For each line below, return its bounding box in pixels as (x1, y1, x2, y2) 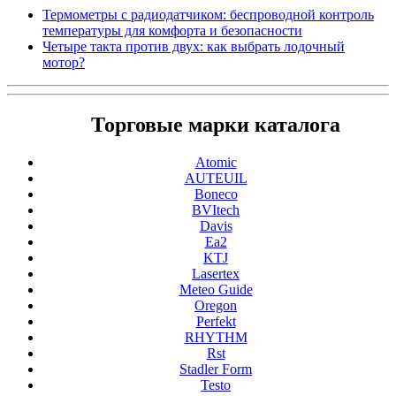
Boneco (194, 186, 238, 202)
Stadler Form (179, 361, 252, 377)
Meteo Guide (179, 281, 253, 297)
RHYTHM (184, 329, 247, 345)
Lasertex (192, 265, 240, 281)
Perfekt (195, 313, 236, 329)
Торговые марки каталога (91, 112, 340, 136)
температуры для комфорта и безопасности (42, 22, 302, 38)
